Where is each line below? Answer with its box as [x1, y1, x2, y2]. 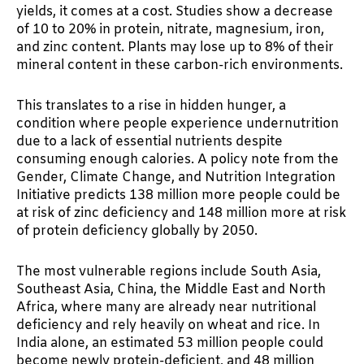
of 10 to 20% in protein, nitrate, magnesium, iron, [16, 20, 324, 38]
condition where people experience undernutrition [16, 115, 339, 132]
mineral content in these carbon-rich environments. [16, 56, 343, 74]
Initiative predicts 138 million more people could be [16, 186, 340, 204]
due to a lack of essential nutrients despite [16, 132, 283, 150]
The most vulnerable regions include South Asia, [16, 262, 321, 280]
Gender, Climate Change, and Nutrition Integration [16, 168, 336, 186]
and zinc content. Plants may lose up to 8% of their [16, 38, 334, 56]
